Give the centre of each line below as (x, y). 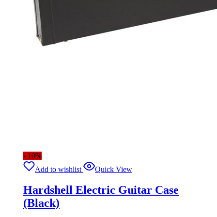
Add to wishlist (58, 169)
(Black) (41, 203)
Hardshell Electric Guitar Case (101, 190)
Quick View (114, 169)
